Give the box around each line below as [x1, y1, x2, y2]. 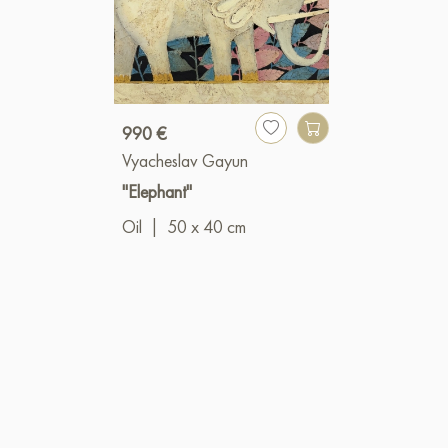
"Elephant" [122, 180, 192, 204]
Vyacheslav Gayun [122, 149, 248, 173]
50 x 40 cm [167, 215, 246, 239]
